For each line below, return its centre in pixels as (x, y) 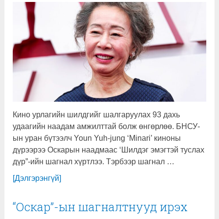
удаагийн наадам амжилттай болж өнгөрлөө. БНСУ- (107, 126)
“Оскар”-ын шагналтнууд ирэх (100, 207)
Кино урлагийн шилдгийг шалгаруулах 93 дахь (97, 114)
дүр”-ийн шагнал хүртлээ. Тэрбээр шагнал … (94, 161)
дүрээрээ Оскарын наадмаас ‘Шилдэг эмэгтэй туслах (109, 150)
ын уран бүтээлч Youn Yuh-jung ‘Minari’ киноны (97, 138)
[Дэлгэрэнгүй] (37, 178)
